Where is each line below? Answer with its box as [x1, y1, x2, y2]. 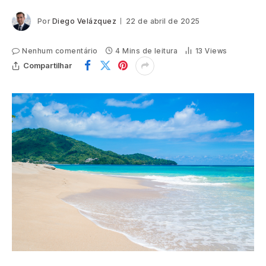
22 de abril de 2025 [125, 16, 200, 26]
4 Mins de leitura [115, 46, 178, 55]
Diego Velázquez [52, 16, 117, 26]
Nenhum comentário [22, 46, 98, 55]
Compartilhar [23, 61, 72, 71]
